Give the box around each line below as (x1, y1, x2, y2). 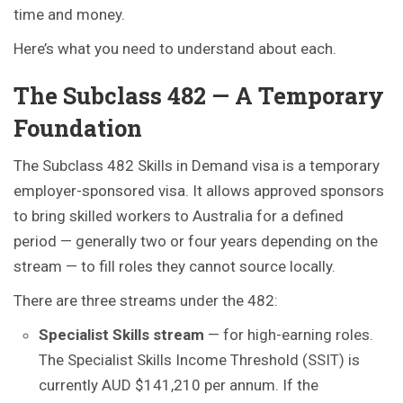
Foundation (13, 112, 142, 143)
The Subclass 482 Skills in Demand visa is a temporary (13, 157, 380, 175)
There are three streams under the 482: (13, 291, 278, 309)
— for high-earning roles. (204, 326, 373, 344)
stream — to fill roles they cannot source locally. (13, 257, 336, 275)
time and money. (13, 5, 125, 23)
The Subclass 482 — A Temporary (13, 80, 384, 111)
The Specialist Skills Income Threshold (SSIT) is (39, 351, 360, 369)
